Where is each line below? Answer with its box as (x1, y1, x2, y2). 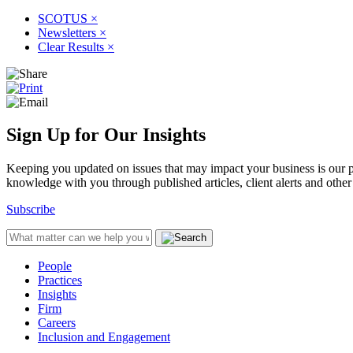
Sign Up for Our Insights (6, 124, 206, 146)
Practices (38, 273, 82, 288)
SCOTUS (38, 11, 91, 25)
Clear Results (38, 39, 107, 54)
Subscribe (6, 203, 55, 217)
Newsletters (38, 25, 99, 39)
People (38, 259, 72, 273)
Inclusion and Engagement (38, 330, 170, 344)
